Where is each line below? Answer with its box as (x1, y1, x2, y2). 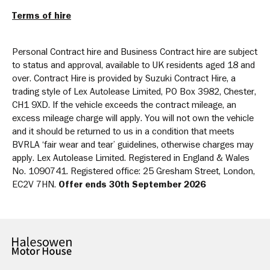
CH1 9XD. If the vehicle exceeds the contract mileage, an (12, 98, 236, 110)
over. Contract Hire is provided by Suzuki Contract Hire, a (12, 72, 236, 84)
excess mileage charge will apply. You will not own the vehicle (12, 111, 254, 124)
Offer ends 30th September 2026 (58, 178, 206, 190)
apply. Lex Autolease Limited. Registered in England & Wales (12, 151, 250, 163)
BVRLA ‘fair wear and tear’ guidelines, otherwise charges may (12, 138, 254, 150)
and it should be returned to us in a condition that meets (12, 125, 234, 137)
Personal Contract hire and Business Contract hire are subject (12, 45, 257, 57)
